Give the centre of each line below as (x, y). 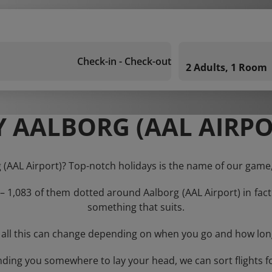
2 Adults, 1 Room (226, 67)
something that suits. (136, 207)
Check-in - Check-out (124, 61)
